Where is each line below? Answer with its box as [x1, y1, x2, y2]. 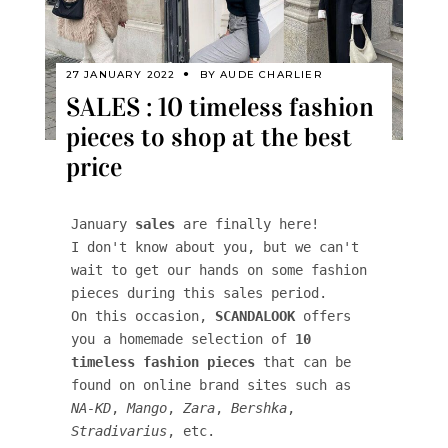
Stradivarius [70, 422, 167, 439]
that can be [254, 353, 351, 370]
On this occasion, [70, 307, 215, 324]
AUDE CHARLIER [220, 67, 323, 81]
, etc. [166, 422, 223, 439]
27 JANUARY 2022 [65, 67, 176, 81]
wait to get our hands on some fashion [70, 261, 367, 278]
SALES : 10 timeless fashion [65, 91, 374, 123]
